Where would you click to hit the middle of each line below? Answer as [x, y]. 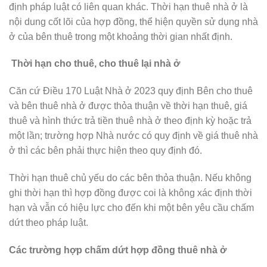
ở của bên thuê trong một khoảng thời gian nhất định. [121, 36]
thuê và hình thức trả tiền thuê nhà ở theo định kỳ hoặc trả [130, 121]
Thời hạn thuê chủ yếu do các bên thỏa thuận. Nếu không [130, 178]
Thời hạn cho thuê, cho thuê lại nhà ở [94, 64]
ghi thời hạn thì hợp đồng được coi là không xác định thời [131, 193]
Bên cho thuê [225, 91]
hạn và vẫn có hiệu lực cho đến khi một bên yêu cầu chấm [131, 208]
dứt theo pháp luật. [49, 223]
